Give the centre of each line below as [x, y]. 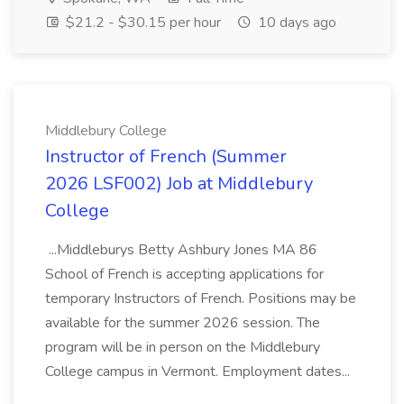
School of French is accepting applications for [184, 274]
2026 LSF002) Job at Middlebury [179, 184]
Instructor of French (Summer [166, 156]
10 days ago [295, 23]
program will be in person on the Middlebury [183, 347]
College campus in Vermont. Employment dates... [199, 372]
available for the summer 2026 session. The [183, 323]
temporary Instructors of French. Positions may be [201, 298]
